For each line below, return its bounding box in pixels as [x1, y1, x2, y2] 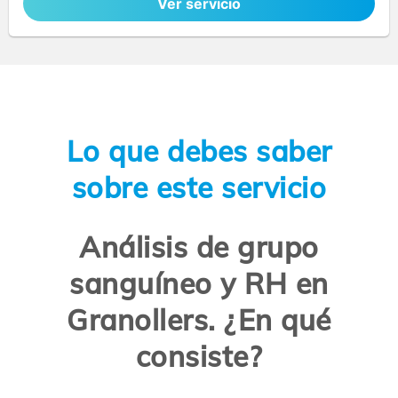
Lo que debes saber [66, 132, 332, 169]
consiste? [135, 338, 263, 375]
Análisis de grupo [79, 229, 319, 266]
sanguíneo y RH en [69, 266, 329, 302]
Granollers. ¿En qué [67, 302, 331, 338]
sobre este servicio [71, 169, 327, 205]
